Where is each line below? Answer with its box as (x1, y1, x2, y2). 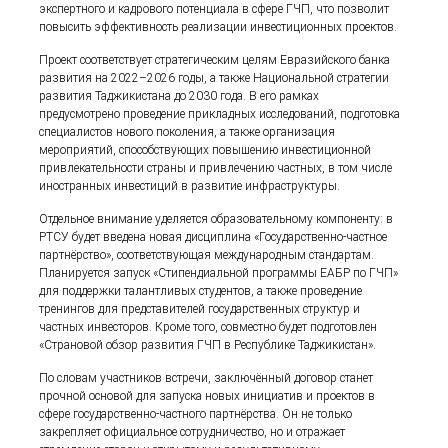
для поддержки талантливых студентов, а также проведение (39, 283, 363, 298)
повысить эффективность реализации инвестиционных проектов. (39, 19, 398, 34)
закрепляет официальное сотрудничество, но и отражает (39, 424, 346, 439)
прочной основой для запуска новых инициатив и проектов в (39, 388, 376, 403)
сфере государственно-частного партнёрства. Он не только (39, 406, 353, 421)
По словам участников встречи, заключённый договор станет (39, 370, 374, 385)
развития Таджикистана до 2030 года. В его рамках (39, 88, 320, 103)
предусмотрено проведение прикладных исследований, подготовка (39, 106, 401, 121)
